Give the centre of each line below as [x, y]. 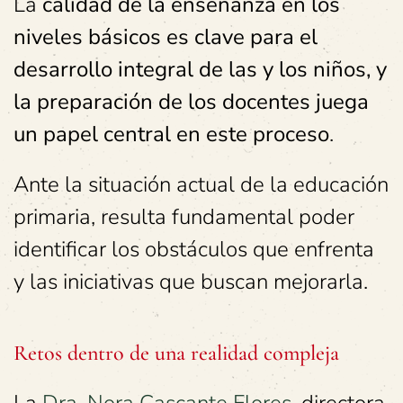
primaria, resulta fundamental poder [184, 217]
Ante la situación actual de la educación [201, 184]
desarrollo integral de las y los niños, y [200, 69]
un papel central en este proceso [171, 134]
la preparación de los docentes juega [191, 102]
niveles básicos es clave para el [166, 37]
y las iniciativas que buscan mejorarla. [191, 282]
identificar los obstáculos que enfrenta [194, 249]
